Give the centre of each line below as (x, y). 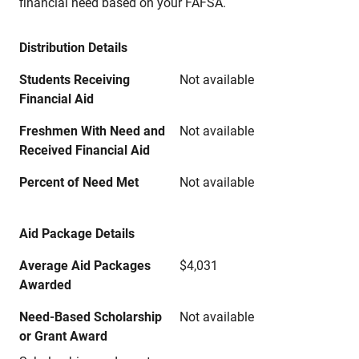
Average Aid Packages (85, 266)
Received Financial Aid (85, 150)
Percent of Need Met (79, 182)
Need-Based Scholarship (91, 317)
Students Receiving (75, 80)
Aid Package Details (77, 234)
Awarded (45, 285)
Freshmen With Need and (92, 131)
